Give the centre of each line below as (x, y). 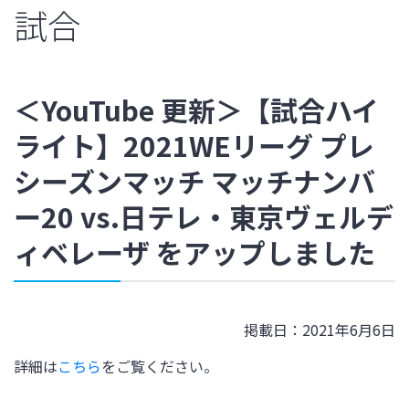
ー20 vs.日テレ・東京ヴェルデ (204, 217)
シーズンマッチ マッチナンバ (194, 181)
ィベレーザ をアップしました (194, 252)
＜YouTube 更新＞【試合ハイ (196, 110)
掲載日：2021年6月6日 (320, 330)
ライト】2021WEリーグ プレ (194, 146)
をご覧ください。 (160, 367)
